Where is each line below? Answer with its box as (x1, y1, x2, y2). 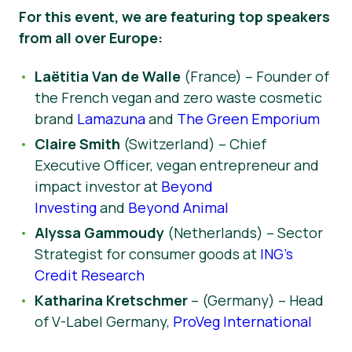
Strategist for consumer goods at (35, 244, 260, 263)
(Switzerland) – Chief (120, 134, 266, 153)
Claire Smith (35, 134, 120, 153)
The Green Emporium (177, 108, 320, 128)
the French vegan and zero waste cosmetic (35, 87, 322, 107)
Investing (35, 197, 97, 217)
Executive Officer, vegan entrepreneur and (35, 155, 319, 174)
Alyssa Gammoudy (35, 222, 164, 242)
